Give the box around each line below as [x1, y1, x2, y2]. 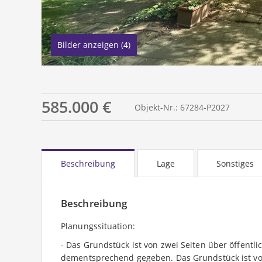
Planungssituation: [61, 220, 135, 232]
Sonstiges [216, 158, 254, 170]
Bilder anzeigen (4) [57, 39, 130, 51]
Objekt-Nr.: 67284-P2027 [135, 102, 230, 113]
